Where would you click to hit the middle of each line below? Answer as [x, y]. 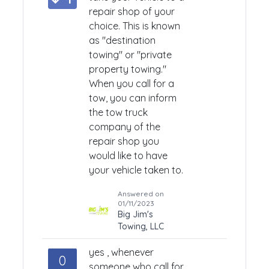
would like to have [128, 156]
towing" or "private [130, 55]
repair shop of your [132, 11]
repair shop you [124, 141]
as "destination [122, 40]
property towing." [128, 69]
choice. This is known [134, 26]
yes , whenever [121, 252]
